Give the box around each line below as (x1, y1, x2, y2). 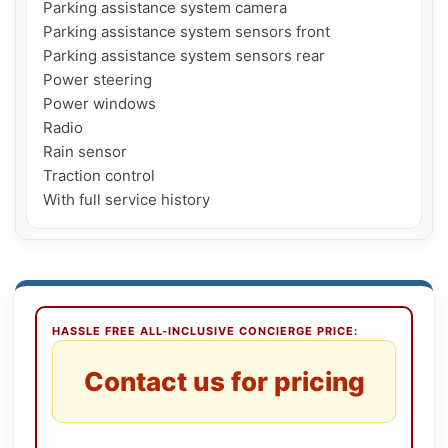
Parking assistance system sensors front (43, 21, 330, 41)
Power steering (43, 69, 152, 89)
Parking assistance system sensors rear (43, 45, 325, 65)
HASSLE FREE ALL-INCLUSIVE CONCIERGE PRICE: (52, 323, 358, 338)
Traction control (43, 165, 155, 185)
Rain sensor (43, 141, 127, 161)
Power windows (43, 93, 156, 113)
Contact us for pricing (83, 365, 365, 397)
